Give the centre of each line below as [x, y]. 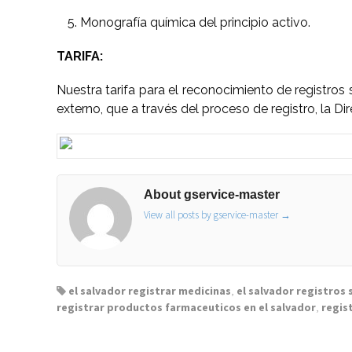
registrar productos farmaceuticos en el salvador [186, 307]
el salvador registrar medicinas [150, 290]
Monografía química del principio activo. [195, 22]
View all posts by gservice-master [212, 214]
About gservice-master [212, 194]
